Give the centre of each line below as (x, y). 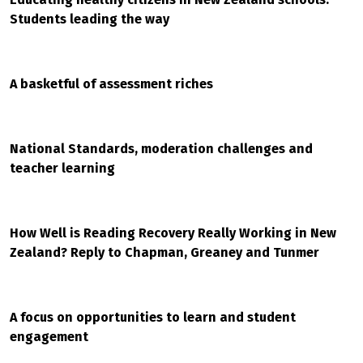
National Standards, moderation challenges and (161, 149)
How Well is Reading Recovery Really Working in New (173, 233)
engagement (49, 337)
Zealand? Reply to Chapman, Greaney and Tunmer (164, 252)
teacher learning (62, 168)
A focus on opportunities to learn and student (153, 317)
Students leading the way (90, 19)
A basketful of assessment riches (111, 84)
